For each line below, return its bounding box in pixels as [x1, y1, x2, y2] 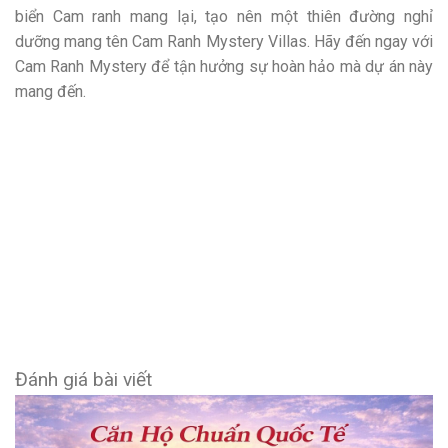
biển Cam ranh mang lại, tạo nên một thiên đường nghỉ [15, 6, 433, 26]
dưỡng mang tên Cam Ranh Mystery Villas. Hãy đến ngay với [15, 31, 433, 51]
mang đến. [15, 81, 86, 101]
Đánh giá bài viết [15, 367, 152, 391]
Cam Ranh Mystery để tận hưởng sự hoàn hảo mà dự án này [15, 56, 433, 76]
